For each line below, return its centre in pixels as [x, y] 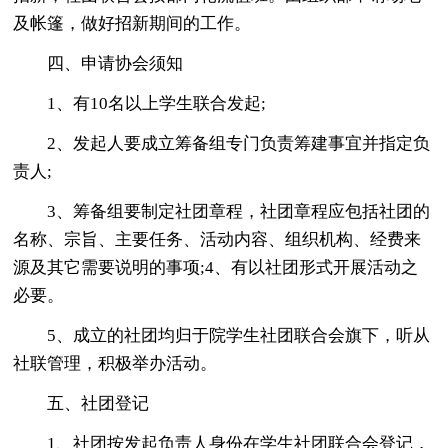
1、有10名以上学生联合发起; [157, 103]
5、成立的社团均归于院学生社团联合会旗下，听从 [239, 335]
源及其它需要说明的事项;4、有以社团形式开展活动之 [216, 267]
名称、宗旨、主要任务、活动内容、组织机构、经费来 [217, 239]
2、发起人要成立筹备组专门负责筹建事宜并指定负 [239, 143]
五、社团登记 [98, 403]
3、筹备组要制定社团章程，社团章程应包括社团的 [239, 211]
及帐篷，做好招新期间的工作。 [132, 23]
